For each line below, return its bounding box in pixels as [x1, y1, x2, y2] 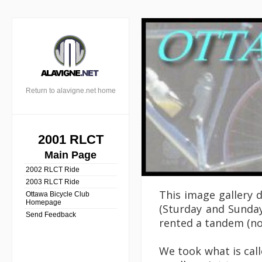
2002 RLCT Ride [26, 166, 80, 174]
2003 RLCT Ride [26, 178, 80, 186]
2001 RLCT [37, 132, 104, 147]
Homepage [26, 198, 61, 206]
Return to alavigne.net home [25, 87, 116, 95]
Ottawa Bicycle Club [26, 190, 89, 198]
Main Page [44, 149, 97, 161]
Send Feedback [26, 211, 76, 219]
